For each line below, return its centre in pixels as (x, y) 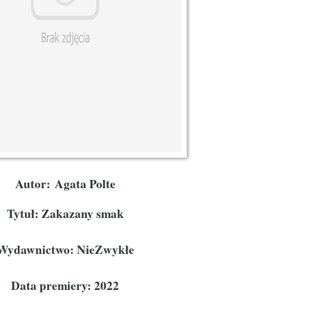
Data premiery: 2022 (65, 286)
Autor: (35, 183)
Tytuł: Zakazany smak (65, 214)
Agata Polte (85, 183)
